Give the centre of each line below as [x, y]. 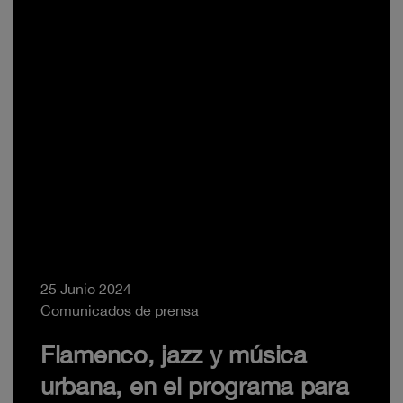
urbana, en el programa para [195, 385]
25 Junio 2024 [86, 288]
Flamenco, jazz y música [174, 354]
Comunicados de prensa [120, 310]
